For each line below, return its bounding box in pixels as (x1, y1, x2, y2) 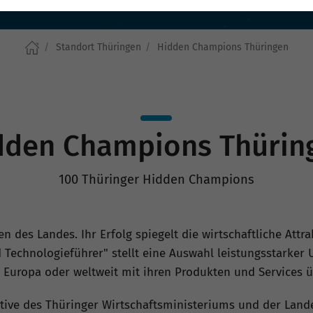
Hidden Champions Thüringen (157, 41, 289, 54)
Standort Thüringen (56, 41, 141, 54)
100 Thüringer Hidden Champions (58, 172, 254, 188)
